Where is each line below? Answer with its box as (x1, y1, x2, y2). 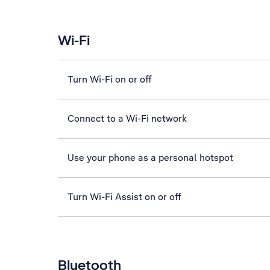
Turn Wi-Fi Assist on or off (67, 190, 181, 203)
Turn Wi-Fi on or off (67, 73, 152, 86)
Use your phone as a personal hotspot (67, 151, 233, 164)
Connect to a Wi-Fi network (67, 112, 187, 125)
